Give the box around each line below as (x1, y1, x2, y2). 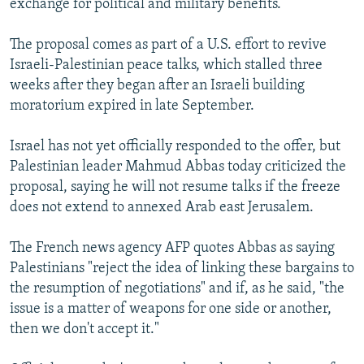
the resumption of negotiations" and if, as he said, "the (10, 281, 344, 297)
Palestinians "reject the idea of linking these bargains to (10, 261, 354, 277)
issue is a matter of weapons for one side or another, (10, 301, 331, 318)
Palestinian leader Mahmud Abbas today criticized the (10, 159, 346, 175)
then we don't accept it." (10, 322, 159, 338)
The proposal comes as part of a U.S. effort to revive (10, 37, 327, 54)
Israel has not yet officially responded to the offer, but (10, 139, 340, 155)
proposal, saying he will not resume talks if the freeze (10, 180, 340, 196)
